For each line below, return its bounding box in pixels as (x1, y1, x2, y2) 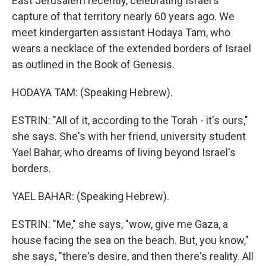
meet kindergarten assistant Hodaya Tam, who (12, 26, 230, 39)
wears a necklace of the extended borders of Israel (12, 42, 251, 55)
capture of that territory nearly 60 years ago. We (12, 10, 235, 23)
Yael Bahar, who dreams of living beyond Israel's (12, 146, 236, 159)
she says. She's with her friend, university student (12, 130, 246, 142)
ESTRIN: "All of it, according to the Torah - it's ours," (12, 114, 248, 126)
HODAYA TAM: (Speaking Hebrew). (12, 86, 173, 99)
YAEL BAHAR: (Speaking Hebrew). (12, 190, 169, 202)
